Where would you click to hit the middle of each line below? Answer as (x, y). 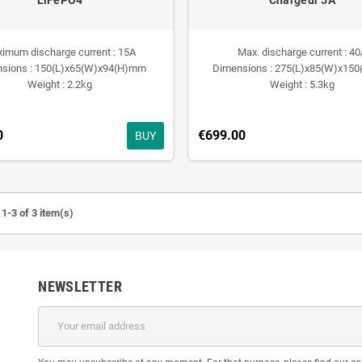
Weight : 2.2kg (59, 84)
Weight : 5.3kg (302, 84)
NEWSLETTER (80, 286)
